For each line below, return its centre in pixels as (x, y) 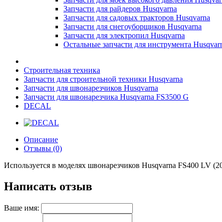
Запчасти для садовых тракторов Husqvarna (137, 18)
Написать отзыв (48, 186)
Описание (41, 139)
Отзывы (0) (43, 148)
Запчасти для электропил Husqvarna (124, 35)
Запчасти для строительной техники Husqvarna (103, 79)
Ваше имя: (22, 208)
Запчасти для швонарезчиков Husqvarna (91, 88)
